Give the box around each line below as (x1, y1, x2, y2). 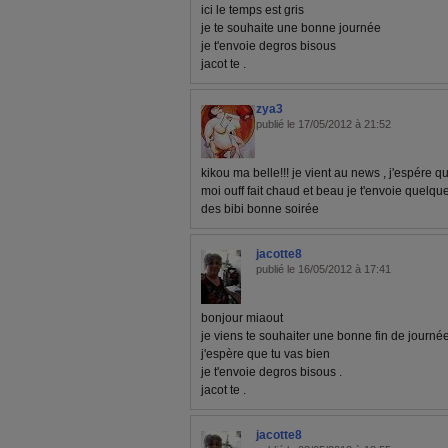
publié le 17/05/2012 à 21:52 (256, 118, 391, 130)
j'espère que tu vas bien (201, 347, 330, 361)
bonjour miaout (201, 311, 283, 325)
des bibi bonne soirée (201, 202, 319, 216)
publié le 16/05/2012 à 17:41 (256, 263, 391, 275)
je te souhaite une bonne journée (201, 21, 381, 35)
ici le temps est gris (201, 3, 304, 17)
